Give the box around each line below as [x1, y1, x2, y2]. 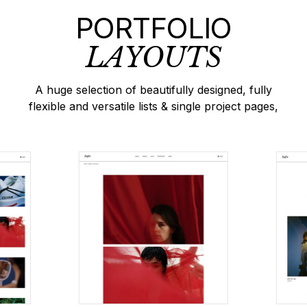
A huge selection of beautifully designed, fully [34, 83, 272, 97]
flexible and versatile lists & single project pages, [28, 99, 278, 114]
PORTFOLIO [75, 10, 232, 46]
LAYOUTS [85, 40, 221, 75]
